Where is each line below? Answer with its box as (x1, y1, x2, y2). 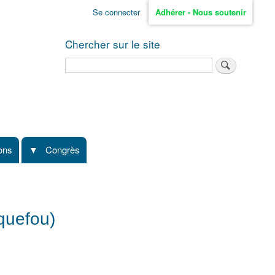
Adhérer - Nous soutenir (155, 6, 246, 18)
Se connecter (92, 6, 140, 18)
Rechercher (65, 56, 108, 69)
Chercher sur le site (65, 36, 160, 52)
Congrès (45, 143, 80, 157)
